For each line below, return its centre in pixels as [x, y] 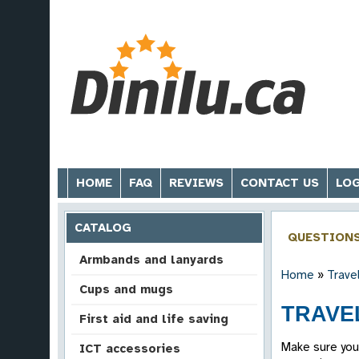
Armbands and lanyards [151, 260]
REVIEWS [196, 183]
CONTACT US [280, 183]
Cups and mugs [126, 289]
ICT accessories [130, 349]
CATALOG [103, 228]
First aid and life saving [154, 319]
